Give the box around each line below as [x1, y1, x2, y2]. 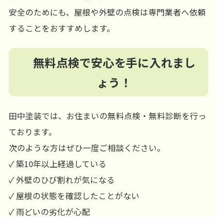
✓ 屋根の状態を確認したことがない [8, 189, 139, 201]
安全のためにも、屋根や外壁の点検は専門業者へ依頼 [8, 6, 206, 18]
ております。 [8, 125, 57, 138]
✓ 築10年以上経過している [8, 157, 107, 170]
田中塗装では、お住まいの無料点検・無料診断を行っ [8, 109, 206, 122]
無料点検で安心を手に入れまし [32, 53, 196, 71]
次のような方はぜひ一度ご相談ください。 [8, 141, 165, 154]
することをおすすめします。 [8, 22, 115, 34]
